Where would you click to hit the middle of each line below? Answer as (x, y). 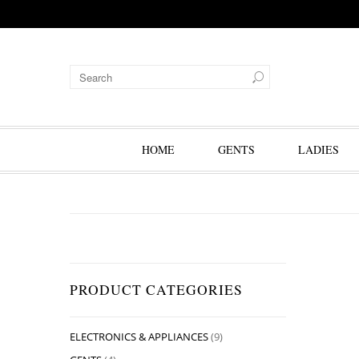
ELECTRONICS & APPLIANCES (139, 337)
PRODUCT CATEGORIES (156, 290)
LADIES (318, 149)
